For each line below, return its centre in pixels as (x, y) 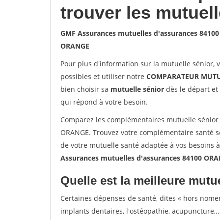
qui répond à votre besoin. (104, 102)
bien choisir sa (85, 89)
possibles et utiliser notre (103, 76)
